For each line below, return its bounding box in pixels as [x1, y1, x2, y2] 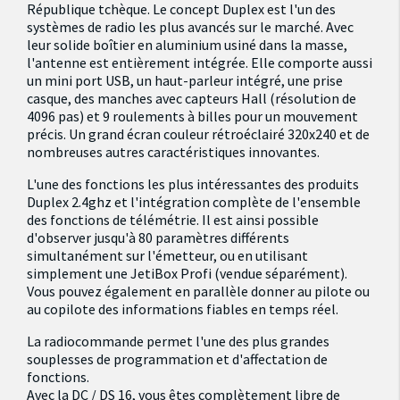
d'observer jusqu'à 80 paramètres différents [27, 229, 289, 246]
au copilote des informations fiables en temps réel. [27, 300, 338, 318]
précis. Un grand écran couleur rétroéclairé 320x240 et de [27, 125, 370, 143]
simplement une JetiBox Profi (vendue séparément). [27, 264, 347, 282]
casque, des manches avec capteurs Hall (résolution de [27, 89, 356, 107]
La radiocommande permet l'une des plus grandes [27, 332, 329, 350]
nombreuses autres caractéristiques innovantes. [27, 143, 320, 161]
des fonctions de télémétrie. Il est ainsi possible [27, 211, 319, 229]
